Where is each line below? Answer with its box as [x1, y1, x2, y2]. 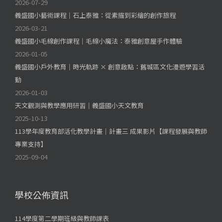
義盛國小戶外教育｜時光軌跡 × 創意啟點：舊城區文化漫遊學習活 [15, 61, 205, 71]
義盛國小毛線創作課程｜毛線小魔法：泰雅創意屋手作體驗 [15, 36, 182, 46]
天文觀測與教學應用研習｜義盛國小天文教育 [15, 100, 144, 110]
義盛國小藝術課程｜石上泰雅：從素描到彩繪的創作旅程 [15, 10, 176, 20]
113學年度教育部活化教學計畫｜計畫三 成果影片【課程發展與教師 [15, 126, 207, 136]
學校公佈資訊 [15, 188, 68, 201]
